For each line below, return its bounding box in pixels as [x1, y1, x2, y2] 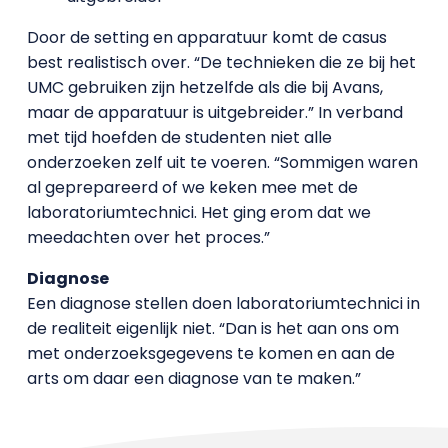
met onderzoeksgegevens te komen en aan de [26, 341, 395, 365]
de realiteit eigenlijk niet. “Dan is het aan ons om [26, 316, 399, 340]
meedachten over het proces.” [26, 225, 270, 249]
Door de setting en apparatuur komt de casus [26, 25, 387, 49]
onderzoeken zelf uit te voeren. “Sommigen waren [26, 150, 418, 174]
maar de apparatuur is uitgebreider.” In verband [26, 100, 403, 124]
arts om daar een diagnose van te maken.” [26, 366, 361, 390]
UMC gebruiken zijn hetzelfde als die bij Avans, [26, 75, 383, 99]
